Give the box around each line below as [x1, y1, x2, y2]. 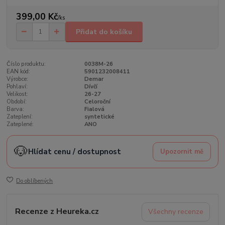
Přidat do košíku [75, 27, 132, 37]
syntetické [84, 113, 115, 121]
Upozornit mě [160, 147, 203, 157]
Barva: [7, 105, 25, 114]
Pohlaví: [7, 83, 28, 91]
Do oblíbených [16, 177, 53, 185]
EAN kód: [7, 68, 31, 76]
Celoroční [84, 98, 110, 106]
